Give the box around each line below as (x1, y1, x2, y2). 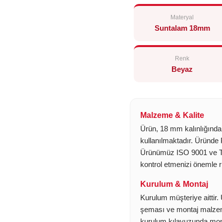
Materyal (170, 14, 194, 21)
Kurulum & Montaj (140, 180, 208, 188)
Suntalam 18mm (154, 24, 210, 32)
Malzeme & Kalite (140, 111, 204, 119)
